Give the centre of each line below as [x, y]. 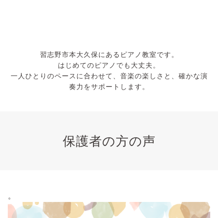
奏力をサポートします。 [109, 86]
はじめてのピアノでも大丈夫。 [109, 65]
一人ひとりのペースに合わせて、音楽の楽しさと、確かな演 [109, 75]
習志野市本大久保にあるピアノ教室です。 [109, 54]
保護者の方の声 [109, 141]
